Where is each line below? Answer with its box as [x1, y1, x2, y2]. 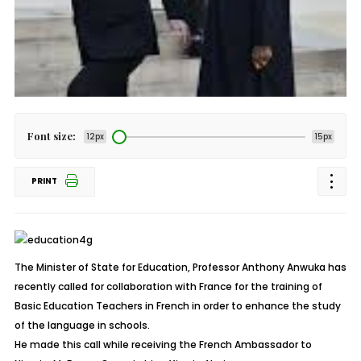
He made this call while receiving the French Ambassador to [14, 337, 312, 351]
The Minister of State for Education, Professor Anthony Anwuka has [14, 259, 346, 274]
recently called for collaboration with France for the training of [14, 279, 322, 293]
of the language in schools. [14, 317, 150, 332]
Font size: [27, 129, 76, 143]
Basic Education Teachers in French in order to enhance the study [14, 298, 341, 313]
